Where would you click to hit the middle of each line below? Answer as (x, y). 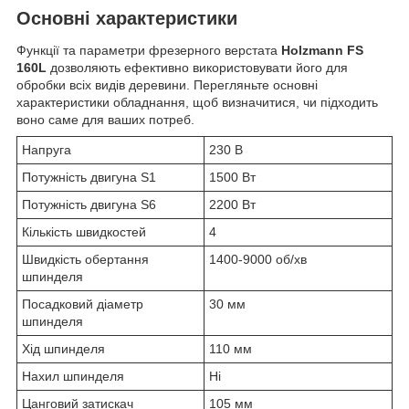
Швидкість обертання (85, 260)
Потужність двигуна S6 (89, 205)
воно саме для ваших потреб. (105, 120)
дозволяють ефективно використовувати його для (197, 68)
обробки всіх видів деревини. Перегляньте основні (167, 85)
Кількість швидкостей (84, 232)
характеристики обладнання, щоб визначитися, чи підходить (197, 103)
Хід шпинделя (63, 349)
